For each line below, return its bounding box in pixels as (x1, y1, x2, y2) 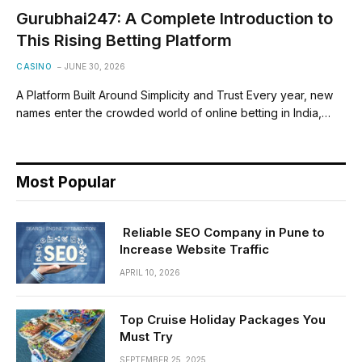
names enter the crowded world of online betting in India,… (16, 105, 330, 120)
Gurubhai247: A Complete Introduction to (16, 8, 333, 28)
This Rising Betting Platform (16, 30, 232, 50)
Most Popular (16, 172, 116, 192)
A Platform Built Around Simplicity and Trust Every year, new (16, 87, 333, 102)
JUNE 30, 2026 (65, 61, 125, 71)
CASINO (16, 61, 52, 71)
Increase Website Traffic (120, 241, 269, 257)
